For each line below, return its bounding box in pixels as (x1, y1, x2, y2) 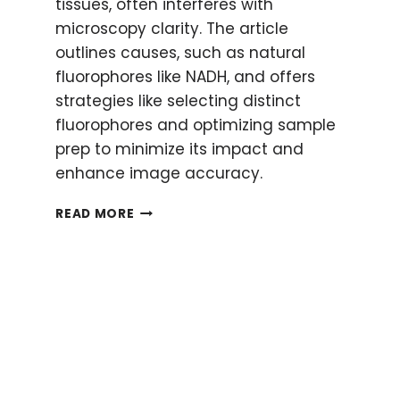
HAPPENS (133, 294, 196, 312)
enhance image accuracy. (55, 162, 263, 184)
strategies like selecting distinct (55, 89, 302, 112)
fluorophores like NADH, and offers (55, 65, 316, 87)
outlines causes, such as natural (55, 41, 306, 63)
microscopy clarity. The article (55, 17, 289, 39)
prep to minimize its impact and (55, 137, 304, 160)
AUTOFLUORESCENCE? (133, 237, 287, 255)
